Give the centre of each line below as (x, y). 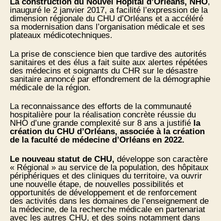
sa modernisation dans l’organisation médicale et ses (108, 27)
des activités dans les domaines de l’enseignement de (109, 201)
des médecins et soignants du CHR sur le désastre (104, 71)
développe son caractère (162, 159)
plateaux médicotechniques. (61, 35)
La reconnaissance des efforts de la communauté (101, 107)
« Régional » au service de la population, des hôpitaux (109, 167)
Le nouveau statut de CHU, (63, 159)
